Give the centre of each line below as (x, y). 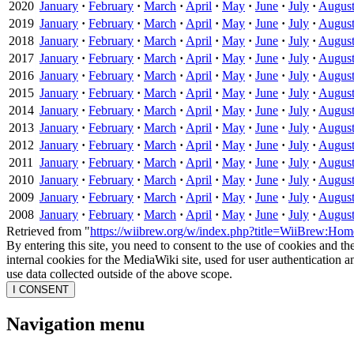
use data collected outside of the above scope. (119, 273)
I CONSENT (41, 289)
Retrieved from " (48, 231)
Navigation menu (75, 324)
